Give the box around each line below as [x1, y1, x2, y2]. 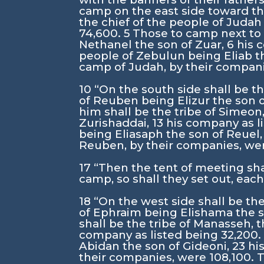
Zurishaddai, [79, 116, 153, 130]
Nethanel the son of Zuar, [79, 38, 227, 51]
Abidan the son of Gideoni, [79, 239, 233, 253]
